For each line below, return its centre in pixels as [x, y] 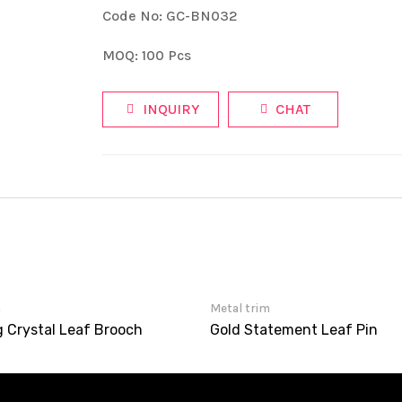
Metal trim [240, 308]
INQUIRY [170, 109]
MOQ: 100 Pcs [147, 55]
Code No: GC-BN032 [170, 15]
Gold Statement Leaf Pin [294, 330]
